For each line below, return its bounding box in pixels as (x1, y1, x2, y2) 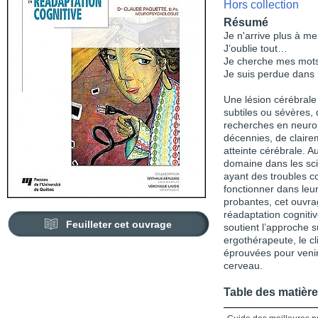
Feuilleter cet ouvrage (66, 219, 172, 230)
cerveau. (224, 261, 263, 271)
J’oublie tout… (224, 43, 287, 54)
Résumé (224, 16, 268, 28)
